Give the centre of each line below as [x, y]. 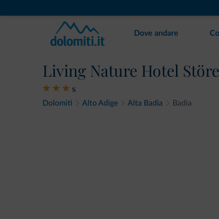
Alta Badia [145, 103]
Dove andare [156, 33]
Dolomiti [57, 103]
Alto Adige [100, 103]
